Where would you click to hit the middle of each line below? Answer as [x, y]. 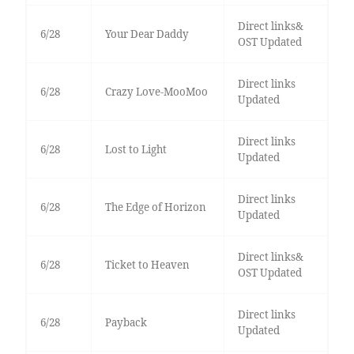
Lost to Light [136, 149]
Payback [126, 322]
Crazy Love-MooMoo [156, 91]
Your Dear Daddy [147, 34]
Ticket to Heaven [147, 264]
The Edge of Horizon [155, 207]
